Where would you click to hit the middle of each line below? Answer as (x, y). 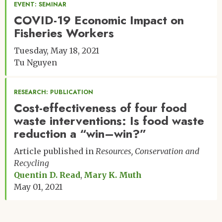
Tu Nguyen (35, 62)
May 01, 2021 (38, 187)
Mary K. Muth (113, 175)
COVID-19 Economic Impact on (99, 20)
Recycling (31, 163)
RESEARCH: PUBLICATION (54, 92)
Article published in (55, 151)
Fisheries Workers (64, 33)
